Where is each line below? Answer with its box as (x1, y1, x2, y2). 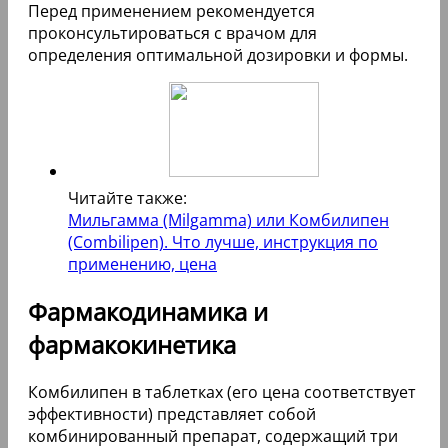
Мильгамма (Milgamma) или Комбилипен (68, 209, 389, 232)
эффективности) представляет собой (28, 402, 316, 425)
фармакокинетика (28, 328, 236, 362)
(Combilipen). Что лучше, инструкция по (68, 231, 378, 254)
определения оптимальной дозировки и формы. (28, 44, 408, 67)
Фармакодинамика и (28, 295, 268, 329)
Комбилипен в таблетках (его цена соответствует (28, 380, 416, 403)
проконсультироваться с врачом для (28, 22, 317, 45)
